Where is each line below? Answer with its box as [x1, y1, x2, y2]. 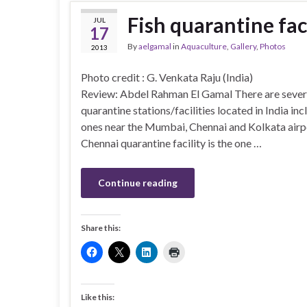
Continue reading [98, 176, 177, 188]
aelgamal [138, 40, 171, 51]
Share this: [81, 222, 121, 233]
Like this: [81, 291, 114, 302]
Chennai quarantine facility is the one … [81, 136, 262, 149]
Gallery [230, 40, 256, 51]
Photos [260, 40, 286, 51]
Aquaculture [181, 40, 227, 51]
